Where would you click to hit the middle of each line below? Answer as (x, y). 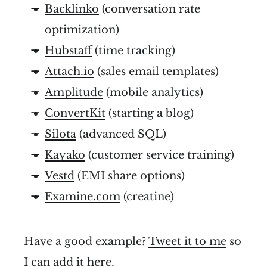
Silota (60, 134)
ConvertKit (75, 114)
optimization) (82, 30)
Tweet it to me (187, 242)
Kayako (65, 155)
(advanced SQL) (121, 134)
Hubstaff (68, 51)
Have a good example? (86, 242)
